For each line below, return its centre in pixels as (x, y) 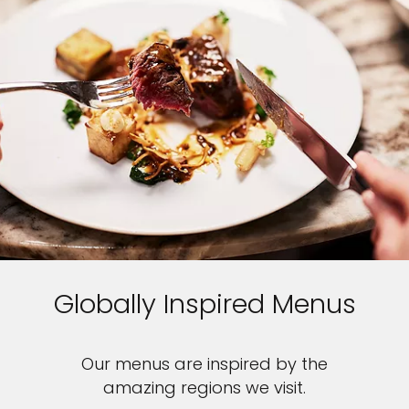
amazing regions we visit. (204, 388)
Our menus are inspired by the (204, 364)
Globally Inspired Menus (204, 304)
